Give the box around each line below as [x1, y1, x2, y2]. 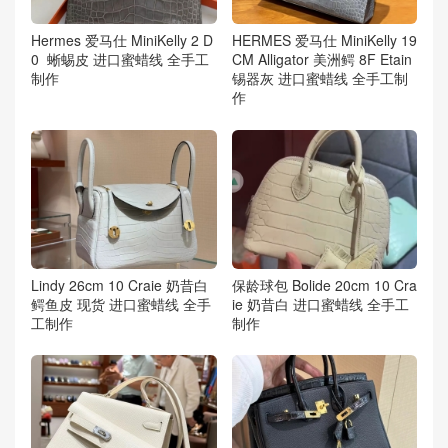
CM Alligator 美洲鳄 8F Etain [231, 49, 412, 70]
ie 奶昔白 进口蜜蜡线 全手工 [231, 293, 409, 314]
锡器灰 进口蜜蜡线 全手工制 [231, 68, 408, 89]
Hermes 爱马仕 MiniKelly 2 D [31, 30, 213, 51]
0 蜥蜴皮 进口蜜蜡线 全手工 [31, 49, 209, 70]
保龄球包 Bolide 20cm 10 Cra [231, 274, 417, 295]
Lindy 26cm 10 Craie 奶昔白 [31, 274, 208, 295]
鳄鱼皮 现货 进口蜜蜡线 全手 [31, 293, 211, 314]
